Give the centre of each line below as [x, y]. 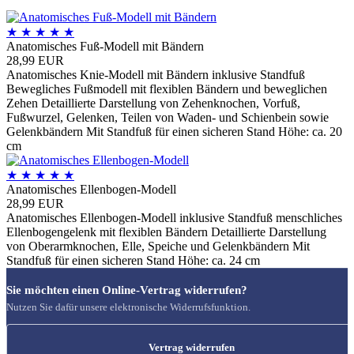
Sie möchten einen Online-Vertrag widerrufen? [127, 290]
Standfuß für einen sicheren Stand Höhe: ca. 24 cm [133, 261]
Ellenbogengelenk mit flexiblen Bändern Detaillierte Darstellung [166, 232]
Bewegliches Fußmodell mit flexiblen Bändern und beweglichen [167, 89]
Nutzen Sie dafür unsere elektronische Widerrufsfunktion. [128, 307]
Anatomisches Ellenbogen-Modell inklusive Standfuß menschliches [174, 218]
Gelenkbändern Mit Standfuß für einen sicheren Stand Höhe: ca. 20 [174, 132]
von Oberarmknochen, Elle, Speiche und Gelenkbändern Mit [158, 247]
